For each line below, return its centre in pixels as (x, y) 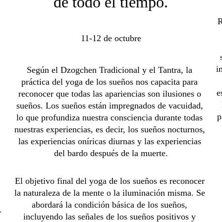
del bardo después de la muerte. (111, 153)
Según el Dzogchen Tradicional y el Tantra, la (111, 70)
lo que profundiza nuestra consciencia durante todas (111, 117)
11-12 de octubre (111, 38)
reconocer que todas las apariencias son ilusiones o (111, 94)
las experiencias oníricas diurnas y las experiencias (111, 141)
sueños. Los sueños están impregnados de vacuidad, (111, 106)
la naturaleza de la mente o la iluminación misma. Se (111, 193)
